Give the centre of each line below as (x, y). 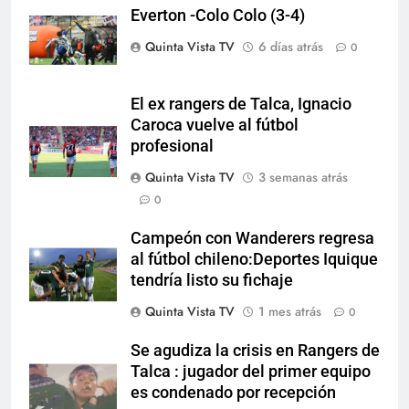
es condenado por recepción (233, 392)
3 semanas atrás (303, 177)
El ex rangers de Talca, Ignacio (241, 104)
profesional (172, 146)
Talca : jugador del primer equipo (251, 371)
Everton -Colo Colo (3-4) (218, 15)
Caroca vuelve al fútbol (215, 125)
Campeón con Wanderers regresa (252, 238)
